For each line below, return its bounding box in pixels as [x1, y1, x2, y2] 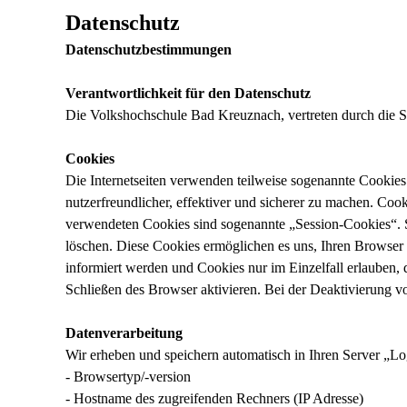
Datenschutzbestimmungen [65, 42, 232, 57]
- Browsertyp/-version [65, 369, 191, 384]
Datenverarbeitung [65, 325, 183, 341]
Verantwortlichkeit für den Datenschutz [65, 85, 311, 101]
